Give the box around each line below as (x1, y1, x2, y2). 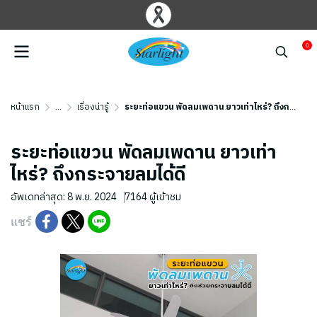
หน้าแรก (11, 100, 40, 114)
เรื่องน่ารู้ (77, 100, 109, 114)
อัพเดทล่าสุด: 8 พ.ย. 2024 (11, 189, 117, 205)
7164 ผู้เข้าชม (125, 189, 181, 205)
